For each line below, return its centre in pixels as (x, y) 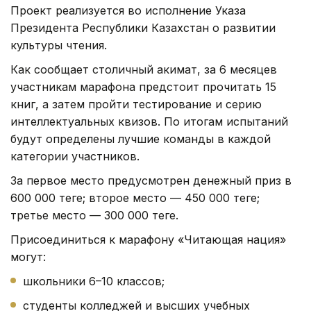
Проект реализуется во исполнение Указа (128, 11)
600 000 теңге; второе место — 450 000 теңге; (135, 198)
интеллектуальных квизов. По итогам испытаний (149, 122)
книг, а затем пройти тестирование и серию (136, 104)
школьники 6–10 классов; (94, 281)
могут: (28, 257)
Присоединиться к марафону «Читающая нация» (148, 240)
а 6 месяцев (243, 70)
